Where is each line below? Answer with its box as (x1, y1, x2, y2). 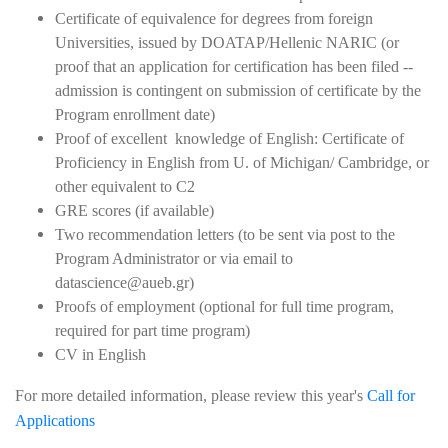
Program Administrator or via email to (55, 250, 293, 267)
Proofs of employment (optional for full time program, (55, 298, 394, 315)
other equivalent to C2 (55, 178, 195, 195)
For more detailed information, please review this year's (15, 387, 367, 404)
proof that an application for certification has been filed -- (55, 58, 413, 75)
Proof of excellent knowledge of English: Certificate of (55, 130, 404, 147)
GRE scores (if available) (55, 202, 214, 219)
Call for (367, 387, 415, 404)
